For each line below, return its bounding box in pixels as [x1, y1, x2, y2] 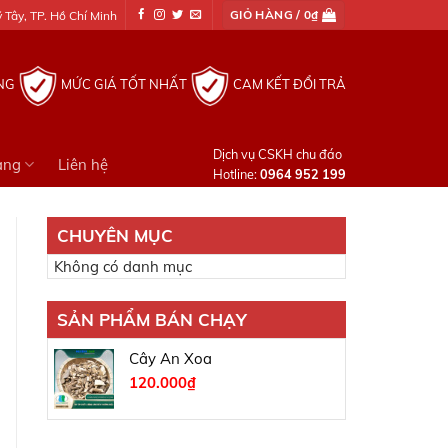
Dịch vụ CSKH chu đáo [213, 146, 342, 162]
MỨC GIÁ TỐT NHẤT [61, 75, 187, 92]
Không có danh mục [54, 257, 192, 276]
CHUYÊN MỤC [57, 225, 173, 246]
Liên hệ [58, 154, 109, 174]
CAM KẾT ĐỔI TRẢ [233, 75, 346, 92]
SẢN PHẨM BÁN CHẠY [57, 309, 247, 331]
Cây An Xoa [129, 349, 212, 369]
